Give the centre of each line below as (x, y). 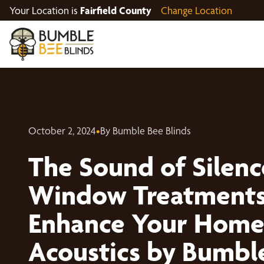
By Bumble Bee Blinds (146, 130)
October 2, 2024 (62, 130)
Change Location (197, 10)
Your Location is (45, 10)
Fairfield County (116, 10)
